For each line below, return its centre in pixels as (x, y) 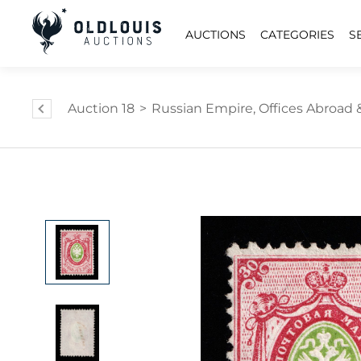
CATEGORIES (297, 34)
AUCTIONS (216, 34)
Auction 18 (101, 108)
